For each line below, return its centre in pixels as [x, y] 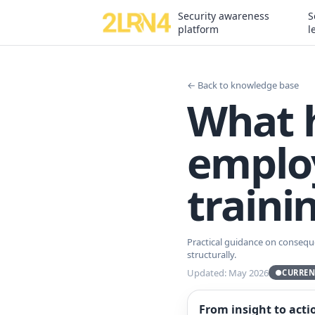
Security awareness [223, 16]
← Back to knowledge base [243, 85]
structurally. [212, 255]
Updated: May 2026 [228, 272]
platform [198, 29]
